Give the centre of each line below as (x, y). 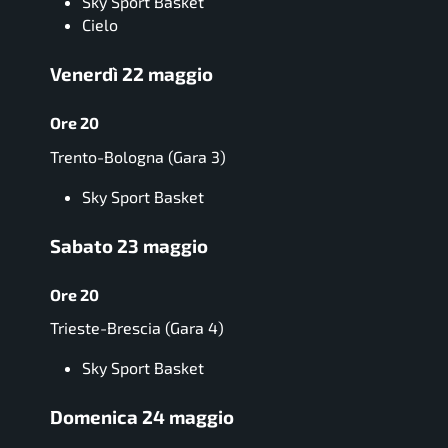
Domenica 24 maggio (142, 417)
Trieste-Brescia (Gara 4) (137, 328)
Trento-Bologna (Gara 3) (138, 156)
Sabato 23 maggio (129, 245)
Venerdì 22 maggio (131, 74)
